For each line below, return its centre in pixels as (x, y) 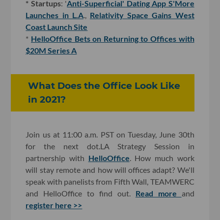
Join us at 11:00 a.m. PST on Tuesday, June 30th (110, 134)
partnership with (57, 158)
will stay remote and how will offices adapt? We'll (110, 169)
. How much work (162, 158)
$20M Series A (51, 50)
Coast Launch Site (57, 27)
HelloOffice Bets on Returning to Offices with (113, 38)
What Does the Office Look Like (104, 85)
